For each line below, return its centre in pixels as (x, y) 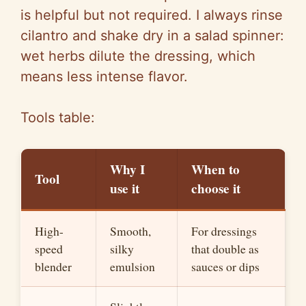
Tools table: (58, 118)
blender (53, 267)
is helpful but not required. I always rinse (152, 15)
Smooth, (130, 231)
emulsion (133, 267)
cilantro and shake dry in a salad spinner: (152, 36)
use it (125, 189)
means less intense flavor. (104, 77)
